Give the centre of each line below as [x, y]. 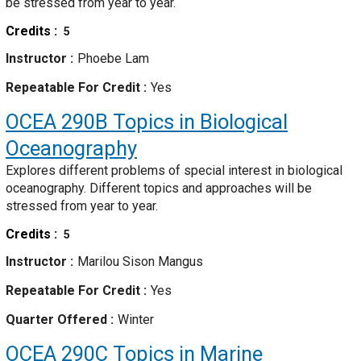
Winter [136, 320]
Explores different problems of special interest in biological [174, 171]
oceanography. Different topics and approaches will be [159, 189]
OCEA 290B [57, 122]
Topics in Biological [198, 122]
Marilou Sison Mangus [140, 262]
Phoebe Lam [113, 59]
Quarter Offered [58, 320]
